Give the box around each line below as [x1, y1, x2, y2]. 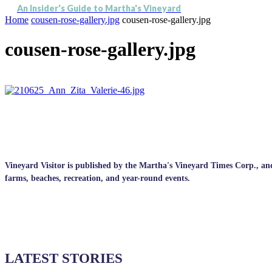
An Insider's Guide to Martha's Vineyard [17, 2, 181, 13]
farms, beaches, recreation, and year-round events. [5, 173, 190, 183]
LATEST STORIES [5, 250, 123, 266]
